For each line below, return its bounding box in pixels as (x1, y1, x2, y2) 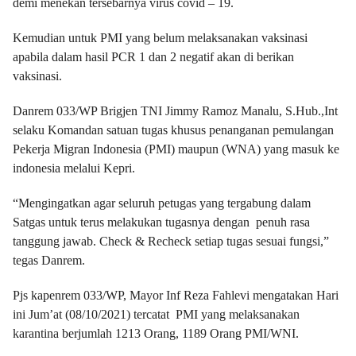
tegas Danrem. (13, 253, 85, 267)
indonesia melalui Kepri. (13, 161, 135, 175)
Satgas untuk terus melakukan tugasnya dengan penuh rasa (13, 215, 310, 229)
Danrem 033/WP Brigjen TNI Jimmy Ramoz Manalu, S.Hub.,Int (13, 104, 338, 118)
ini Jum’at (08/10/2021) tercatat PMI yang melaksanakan (13, 308, 300, 321)
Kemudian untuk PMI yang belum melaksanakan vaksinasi (13, 31, 308, 44)
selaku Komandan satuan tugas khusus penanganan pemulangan (13, 123, 334, 137)
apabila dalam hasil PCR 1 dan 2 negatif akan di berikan (13, 50, 294, 64)
